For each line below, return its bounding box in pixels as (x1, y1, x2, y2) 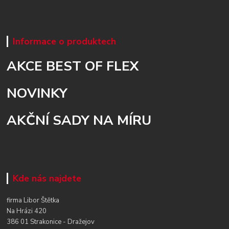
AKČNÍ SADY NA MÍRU (7, 110, 152, 129)
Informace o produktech (12, 35, 116, 48)
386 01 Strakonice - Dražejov (7, 217, 95, 226)
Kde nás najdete (12, 172, 81, 185)
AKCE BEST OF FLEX (7, 56, 139, 75)
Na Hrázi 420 (7, 207, 47, 216)
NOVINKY (7, 83, 68, 102)
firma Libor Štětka (7, 196, 60, 205)
